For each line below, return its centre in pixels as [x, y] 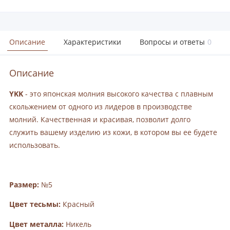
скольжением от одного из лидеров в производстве [101, 107]
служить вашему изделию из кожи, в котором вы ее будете [113, 132]
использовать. [35, 145]
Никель [78, 224]
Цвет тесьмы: [35, 205]
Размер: [24, 185]
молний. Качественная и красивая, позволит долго [100, 119]
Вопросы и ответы [172, 42]
